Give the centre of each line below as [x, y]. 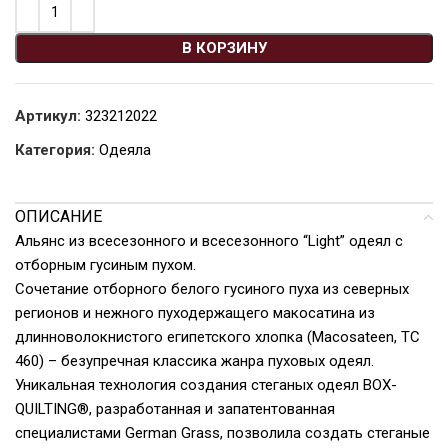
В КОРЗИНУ [224, 47]
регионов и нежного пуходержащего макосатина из [195, 312]
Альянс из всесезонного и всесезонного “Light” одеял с [209, 240]
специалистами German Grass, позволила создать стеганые [222, 432]
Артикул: [50, 115]
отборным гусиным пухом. [105, 264]
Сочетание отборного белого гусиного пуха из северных [212, 288]
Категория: [55, 149]
